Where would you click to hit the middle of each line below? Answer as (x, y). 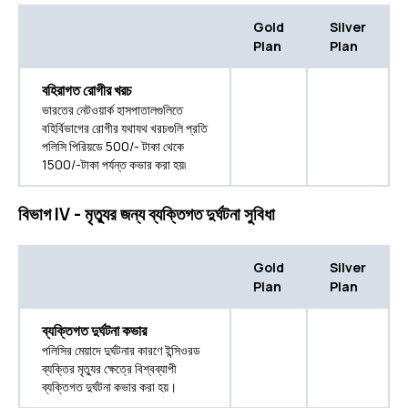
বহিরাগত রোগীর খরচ (87, 91)
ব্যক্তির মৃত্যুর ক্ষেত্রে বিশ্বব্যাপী (109, 369)
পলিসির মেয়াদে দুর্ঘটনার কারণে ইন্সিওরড (121, 351)
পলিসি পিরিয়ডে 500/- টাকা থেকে (113, 147)
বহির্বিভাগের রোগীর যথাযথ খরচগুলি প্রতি (125, 128)
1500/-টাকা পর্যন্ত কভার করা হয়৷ (114, 165)
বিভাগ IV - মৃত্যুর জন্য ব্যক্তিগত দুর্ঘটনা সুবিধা (147, 214)
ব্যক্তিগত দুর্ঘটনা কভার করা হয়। (109, 387)
